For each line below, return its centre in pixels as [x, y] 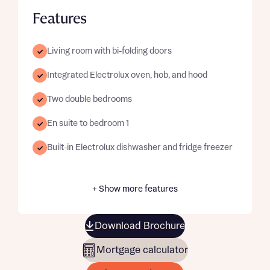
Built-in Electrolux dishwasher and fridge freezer [140, 148]
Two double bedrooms [89, 99]
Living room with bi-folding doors [109, 51]
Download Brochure [140, 226]
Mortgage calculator [142, 250]
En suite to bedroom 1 [88, 124]
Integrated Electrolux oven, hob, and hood [127, 75]
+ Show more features [135, 189]
